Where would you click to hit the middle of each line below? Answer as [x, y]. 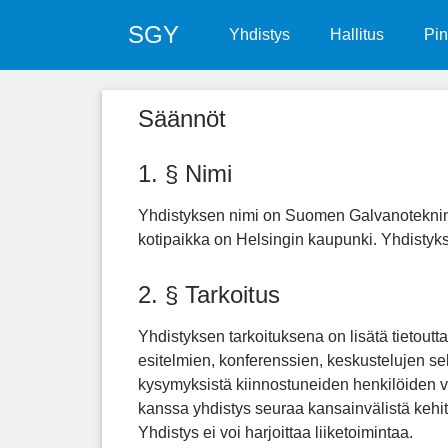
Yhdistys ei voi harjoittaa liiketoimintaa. [275, 433]
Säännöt [182, 118]
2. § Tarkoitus [209, 295]
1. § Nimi [185, 173]
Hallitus [356, 34]
